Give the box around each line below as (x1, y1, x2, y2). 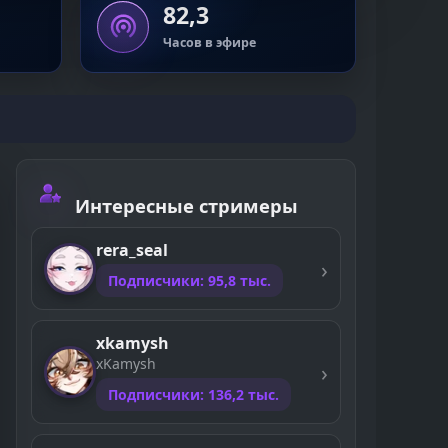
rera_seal (96, 239, 168, 261)
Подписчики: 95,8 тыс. (108, 271, 271, 290)
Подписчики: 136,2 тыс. (108, 385, 279, 404)
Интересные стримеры (75, 193, 298, 218)
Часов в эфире (162, 33, 256, 51)
